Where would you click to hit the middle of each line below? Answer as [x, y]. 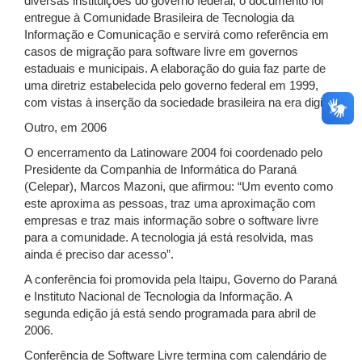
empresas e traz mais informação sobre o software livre [171, 221]
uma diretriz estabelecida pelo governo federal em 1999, [171, 86]
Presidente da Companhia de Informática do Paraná [160, 170]
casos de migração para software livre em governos [161, 52]
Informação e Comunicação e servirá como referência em [177, 35]
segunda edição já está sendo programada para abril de [170, 314]
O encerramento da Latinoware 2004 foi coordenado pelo [173, 153]
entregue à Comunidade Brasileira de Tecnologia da [159, 18]
